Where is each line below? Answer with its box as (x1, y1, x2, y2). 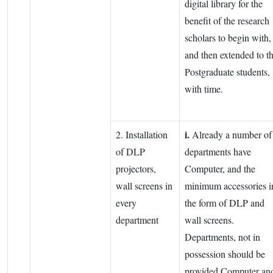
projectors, (116, 162, 156, 175)
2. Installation (116, 128, 168, 141)
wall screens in (116, 179, 172, 193)
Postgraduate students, (185, 65, 270, 79)
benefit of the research (185, 14, 269, 27)
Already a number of (190, 128, 272, 141)
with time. (185, 82, 229, 96)
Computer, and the (185, 162, 255, 175)
